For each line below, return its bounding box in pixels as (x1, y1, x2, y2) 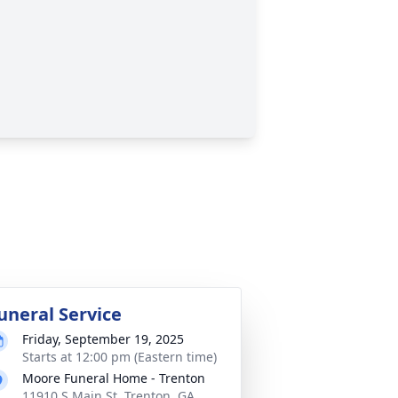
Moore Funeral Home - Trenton (22, 370, 205, 386)
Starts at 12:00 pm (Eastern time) (22, 348, 217, 365)
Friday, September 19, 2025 (22, 330, 184, 347)
